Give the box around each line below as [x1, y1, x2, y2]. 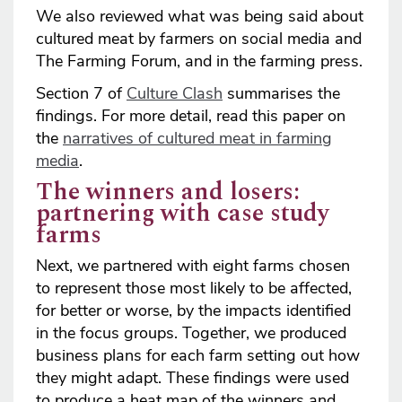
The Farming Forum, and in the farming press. [36, 50, 363, 73]
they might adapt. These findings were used [36, 367, 349, 389]
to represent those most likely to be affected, [36, 277, 352, 300]
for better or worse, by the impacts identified [36, 300, 351, 322]
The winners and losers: [36, 173, 300, 212]
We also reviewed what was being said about [36, 5, 363, 28]
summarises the [223, 83, 340, 105]
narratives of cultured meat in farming [63, 127, 332, 150]
